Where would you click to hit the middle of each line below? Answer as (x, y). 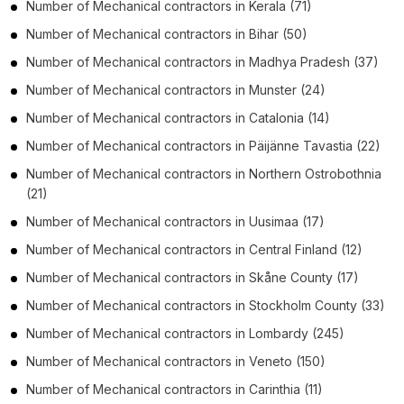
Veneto (271, 361)
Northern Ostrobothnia (315, 173)
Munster (273, 89)
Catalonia (276, 117)
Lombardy (279, 333)
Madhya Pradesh (299, 61)
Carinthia (275, 389)
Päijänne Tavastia (301, 145)
